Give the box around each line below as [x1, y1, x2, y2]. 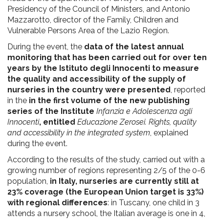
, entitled [39, 117, 77, 127]
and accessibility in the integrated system [7, 128, 150, 137]
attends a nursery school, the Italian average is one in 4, [7, 208, 205, 218]
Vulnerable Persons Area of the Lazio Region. [7, 25, 169, 35]
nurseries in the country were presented [7, 85, 171, 94]
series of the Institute [7, 106, 96, 116]
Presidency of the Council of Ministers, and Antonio [7, 4, 190, 14]
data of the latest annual [84, 42, 184, 51]
